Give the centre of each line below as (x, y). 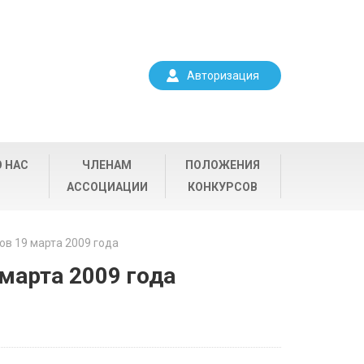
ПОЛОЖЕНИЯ (223, 165)
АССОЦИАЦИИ (107, 187)
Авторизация (223, 76)
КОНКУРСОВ (223, 187)
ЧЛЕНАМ (107, 165)
